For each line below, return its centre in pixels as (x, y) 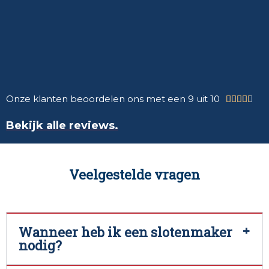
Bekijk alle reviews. (62, 126)
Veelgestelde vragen (134, 175)
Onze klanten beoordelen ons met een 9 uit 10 (113, 99)
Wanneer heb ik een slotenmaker (125, 232)
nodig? (40, 246)
